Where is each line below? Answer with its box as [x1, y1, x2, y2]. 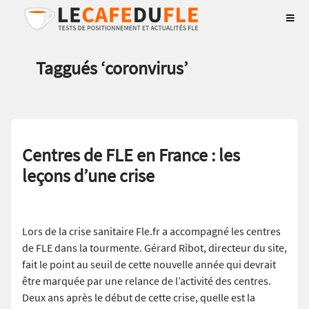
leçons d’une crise [22, 163, 154, 187]
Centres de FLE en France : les [22, 143, 240, 166]
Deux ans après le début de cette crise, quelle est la [22, 290, 255, 305]
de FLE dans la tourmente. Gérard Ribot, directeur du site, [22, 241, 287, 255]
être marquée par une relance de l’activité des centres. [22, 274, 271, 288]
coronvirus [105, 57, 183, 79]
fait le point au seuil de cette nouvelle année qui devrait [22, 257, 276, 272]
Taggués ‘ [36, 57, 105, 79]
